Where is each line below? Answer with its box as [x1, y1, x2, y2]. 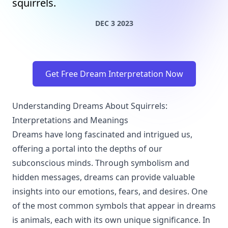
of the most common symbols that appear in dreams [12, 200, 216, 211]
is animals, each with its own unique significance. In [12, 214, 210, 225]
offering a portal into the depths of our [12, 143, 162, 154]
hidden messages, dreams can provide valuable [12, 172, 195, 183]
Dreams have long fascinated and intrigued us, [12, 129, 192, 140]
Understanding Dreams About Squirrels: [12, 100, 167, 111]
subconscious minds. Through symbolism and [12, 157, 189, 168]
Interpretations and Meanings [12, 115, 128, 126]
